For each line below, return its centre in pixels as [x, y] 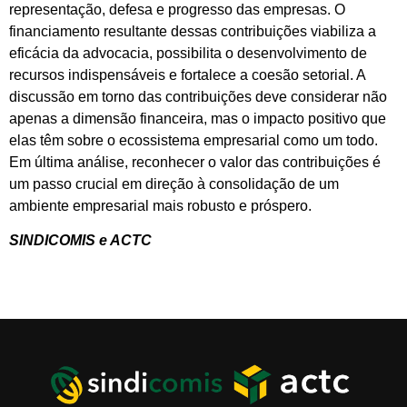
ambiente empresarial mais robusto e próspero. [160, 205]
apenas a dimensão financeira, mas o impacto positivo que [198, 118]
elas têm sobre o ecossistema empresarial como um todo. [194, 140]
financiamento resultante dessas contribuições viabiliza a [193, 31]
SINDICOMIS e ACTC [80, 240]
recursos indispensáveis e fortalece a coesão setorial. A [187, 74]
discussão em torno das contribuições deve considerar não [198, 96]
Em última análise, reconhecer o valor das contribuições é [195, 162]
